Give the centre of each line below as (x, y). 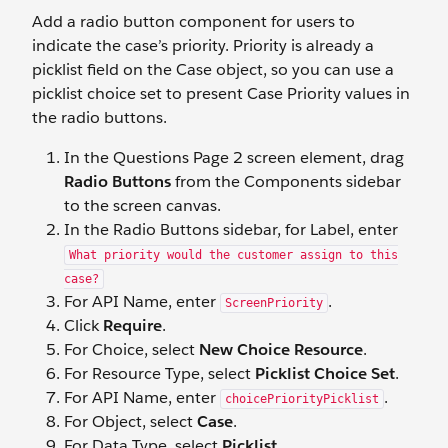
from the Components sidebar (286, 181)
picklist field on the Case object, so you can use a (213, 69)
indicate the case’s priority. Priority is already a (203, 45)
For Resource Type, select (159, 373)
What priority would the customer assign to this (233, 254)
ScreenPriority (274, 302)
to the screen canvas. (142, 205)
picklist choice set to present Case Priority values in (221, 93)
